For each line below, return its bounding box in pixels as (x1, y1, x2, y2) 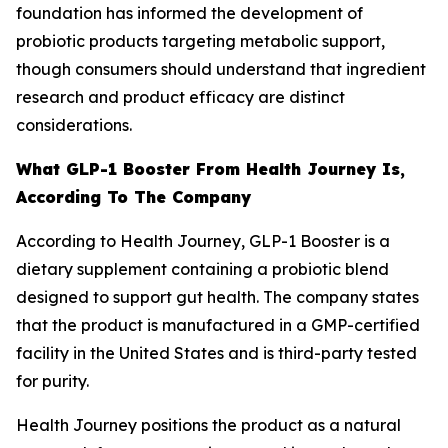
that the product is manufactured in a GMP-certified (16, 315, 420, 335)
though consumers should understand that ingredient (16, 59, 426, 79)
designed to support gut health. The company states (16, 287, 419, 307)
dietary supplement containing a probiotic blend (16, 259, 389, 279)
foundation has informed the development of (16, 3, 363, 23)
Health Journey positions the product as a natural (16, 415, 401, 435)
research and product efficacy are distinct (16, 87, 345, 107)
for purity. (16, 371, 89, 391)
